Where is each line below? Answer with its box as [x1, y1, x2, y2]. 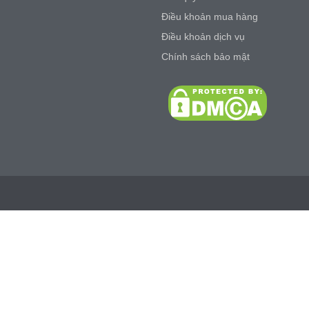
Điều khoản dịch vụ [161, 31, 245, 42]
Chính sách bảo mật [161, 51, 250, 62]
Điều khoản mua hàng [161, 11, 258, 22]
